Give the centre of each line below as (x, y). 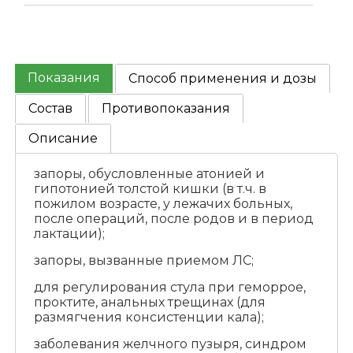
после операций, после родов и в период (173, 219)
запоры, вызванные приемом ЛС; (143, 261)
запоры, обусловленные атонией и (149, 174)
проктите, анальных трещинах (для (149, 303)
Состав (51, 109)
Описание (63, 139)
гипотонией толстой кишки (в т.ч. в (150, 189)
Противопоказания (166, 109)
